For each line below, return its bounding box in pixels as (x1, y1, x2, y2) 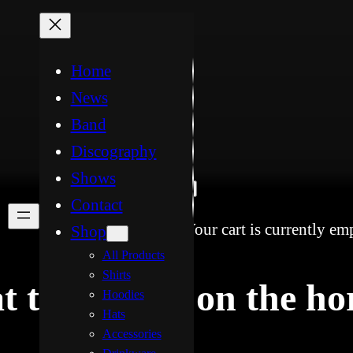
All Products (102, 248, 165, 262)
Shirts (102, 268, 131, 281)
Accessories (102, 327, 162, 340)
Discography (70, 142, 157, 161)
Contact (70, 195, 123, 214)
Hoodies (102, 288, 144, 301)
